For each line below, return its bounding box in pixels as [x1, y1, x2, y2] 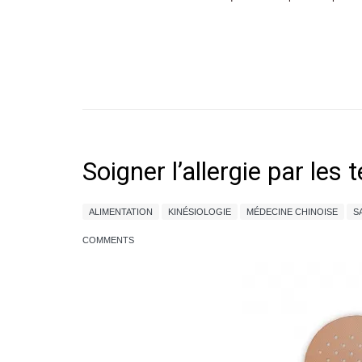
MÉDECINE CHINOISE [246, 207, 338, 217]
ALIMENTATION [89, 207, 153, 217]
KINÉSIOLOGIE [168, 207, 231, 217]
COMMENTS [82, 235, 134, 245]
